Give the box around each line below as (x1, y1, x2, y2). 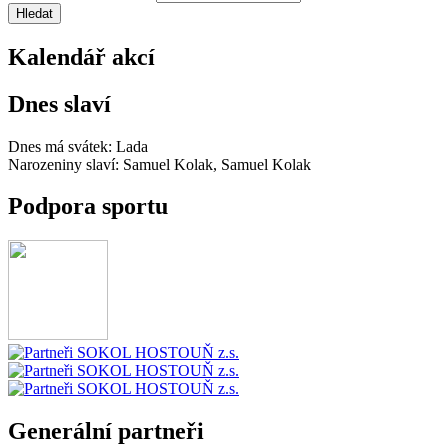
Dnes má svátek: (8, 137, 116, 155)
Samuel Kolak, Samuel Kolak (123, 155, 311, 173)
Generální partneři (8, 418, 204, 445)
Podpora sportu (8, 193, 168, 220)
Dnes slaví (8, 90, 111, 117)
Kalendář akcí (8, 43, 155, 70)
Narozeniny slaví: (8, 155, 123, 173)
